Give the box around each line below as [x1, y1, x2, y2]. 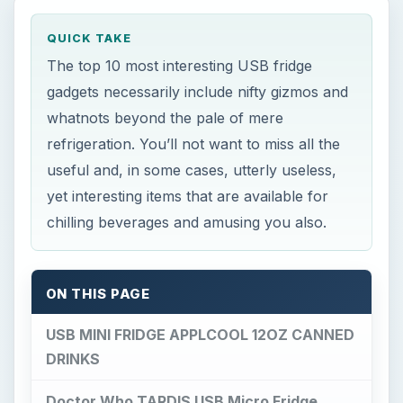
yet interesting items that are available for [47, 186, 329, 205]
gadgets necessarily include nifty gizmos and [47, 82, 349, 101]
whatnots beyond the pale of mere [47, 108, 284, 127]
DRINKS [45, 349, 100, 368]
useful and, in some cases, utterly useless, [47, 160, 337, 179]
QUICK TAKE [47, 31, 132, 46]
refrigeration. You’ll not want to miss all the [47, 134, 341, 153]
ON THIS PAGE [45, 285, 151, 302]
